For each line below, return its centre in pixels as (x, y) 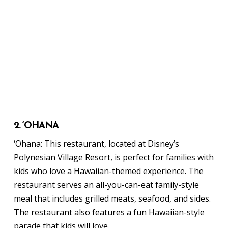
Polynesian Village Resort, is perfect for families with (113, 158)
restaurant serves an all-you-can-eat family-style (106, 185)
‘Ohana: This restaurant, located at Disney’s (96, 144)
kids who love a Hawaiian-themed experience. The (108, 171)
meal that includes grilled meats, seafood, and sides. (112, 199)
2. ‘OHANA (36, 126)
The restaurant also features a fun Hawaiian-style (109, 212)
